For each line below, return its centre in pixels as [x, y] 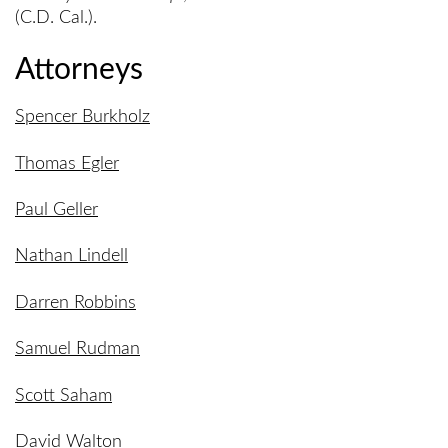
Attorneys [79, 70]
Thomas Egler [67, 163]
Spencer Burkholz [82, 117]
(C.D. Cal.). [56, 17]
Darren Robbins [75, 302]
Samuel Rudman [77, 349]
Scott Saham [63, 395]
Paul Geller [56, 209]
